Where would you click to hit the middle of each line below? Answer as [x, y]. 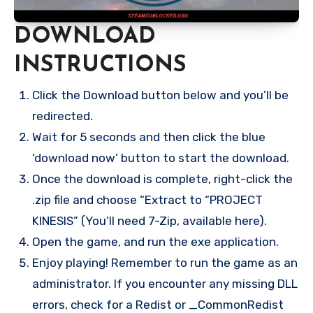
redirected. [62, 116]
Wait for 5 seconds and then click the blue [148, 137]
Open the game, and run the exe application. [155, 241]
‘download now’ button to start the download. [160, 158]
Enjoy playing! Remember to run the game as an [165, 262]
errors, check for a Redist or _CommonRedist [158, 304]
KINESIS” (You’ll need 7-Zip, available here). [149, 220]
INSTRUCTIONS [100, 65]
